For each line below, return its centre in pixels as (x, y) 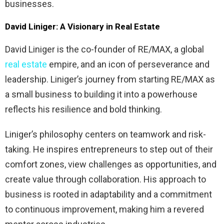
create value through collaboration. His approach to (105, 179)
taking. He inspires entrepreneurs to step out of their (109, 149)
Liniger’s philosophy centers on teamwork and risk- (105, 134)
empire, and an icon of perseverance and (128, 64)
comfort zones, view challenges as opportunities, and (111, 164)
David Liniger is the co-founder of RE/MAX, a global (104, 49)
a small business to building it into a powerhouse (101, 94)
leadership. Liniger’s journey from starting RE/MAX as (110, 79)
